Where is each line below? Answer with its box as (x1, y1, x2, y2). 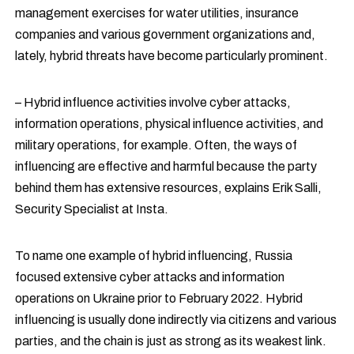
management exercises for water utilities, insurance (15, 6, 299, 20)
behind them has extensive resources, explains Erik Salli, (15, 181, 322, 194)
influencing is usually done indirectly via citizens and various (15, 313, 337, 326)
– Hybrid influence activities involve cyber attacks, (15, 96, 292, 109)
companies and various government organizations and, (15, 28, 316, 41)
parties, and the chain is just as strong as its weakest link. (15, 334, 327, 348)
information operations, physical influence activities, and (15, 117, 324, 130)
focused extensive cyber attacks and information (15, 270, 285, 284)
